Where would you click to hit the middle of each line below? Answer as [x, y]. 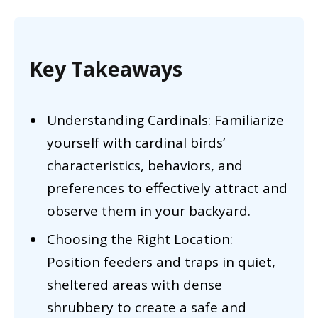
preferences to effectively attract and [167, 188]
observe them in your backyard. [149, 210]
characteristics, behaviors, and [145, 165]
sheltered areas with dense [135, 285]
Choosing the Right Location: [140, 240]
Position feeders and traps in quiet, [161, 262]
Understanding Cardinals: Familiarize [165, 120]
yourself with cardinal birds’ [136, 142]
